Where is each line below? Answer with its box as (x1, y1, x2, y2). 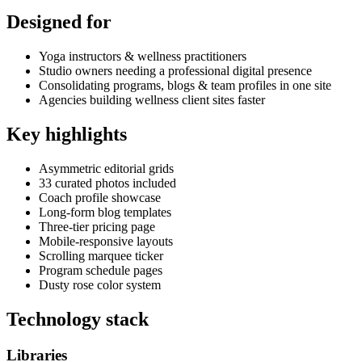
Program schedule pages (39, 263, 162, 278)
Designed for (6, 11, 112, 33)
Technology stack (6, 309, 149, 330)
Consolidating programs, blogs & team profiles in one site (39, 78, 331, 93)
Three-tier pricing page (39, 220, 155, 234)
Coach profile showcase (39, 191, 161, 205)
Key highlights (6, 124, 127, 145)
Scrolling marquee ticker (39, 249, 163, 263)
